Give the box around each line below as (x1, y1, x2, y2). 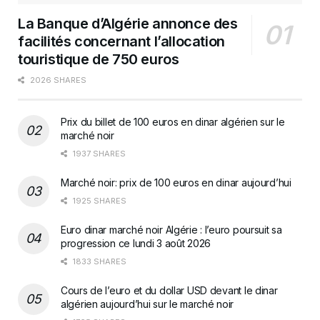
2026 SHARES (28, 74, 86, 85)
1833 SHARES (71, 256, 126, 266)
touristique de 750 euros (18, 50, 179, 68)
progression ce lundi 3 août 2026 (61, 236, 211, 249)
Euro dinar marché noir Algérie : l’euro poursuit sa (61, 223, 282, 236)
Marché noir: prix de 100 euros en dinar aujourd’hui (61, 176, 291, 189)
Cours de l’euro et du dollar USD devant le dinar (61, 284, 278, 296)
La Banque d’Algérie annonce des (18, 14, 238, 32)
